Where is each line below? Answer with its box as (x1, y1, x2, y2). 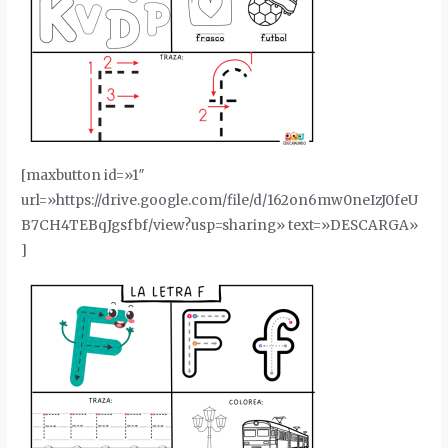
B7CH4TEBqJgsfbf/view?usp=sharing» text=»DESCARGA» (21, 217, 419, 235)
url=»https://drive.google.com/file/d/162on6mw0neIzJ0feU (21, 192, 419, 210)
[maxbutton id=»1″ (21, 167, 146, 185)
